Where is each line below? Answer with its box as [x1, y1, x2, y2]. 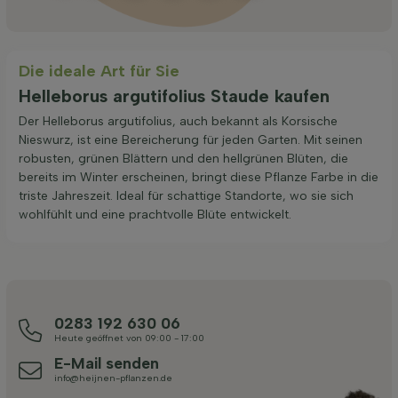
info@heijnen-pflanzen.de [54, 372, 172, 385]
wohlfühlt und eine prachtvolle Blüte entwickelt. [19, 207, 291, 223]
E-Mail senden [54, 354, 159, 373]
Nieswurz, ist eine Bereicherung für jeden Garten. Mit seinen [19, 132, 362, 148]
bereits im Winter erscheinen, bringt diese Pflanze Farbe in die [19, 170, 378, 186]
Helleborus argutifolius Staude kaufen [19, 85, 330, 107]
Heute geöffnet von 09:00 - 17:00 [54, 332, 204, 345]
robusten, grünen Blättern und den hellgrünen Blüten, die [19, 151, 348, 167]
